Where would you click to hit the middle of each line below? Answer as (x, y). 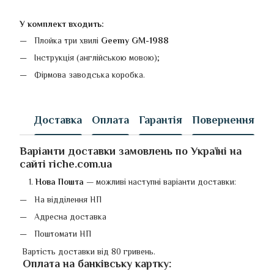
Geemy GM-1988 (135, 40)
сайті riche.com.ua (66, 164)
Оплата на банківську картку (96, 263)
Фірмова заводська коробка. (90, 75)
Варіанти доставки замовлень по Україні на (131, 151)
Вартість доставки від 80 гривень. (87, 251)
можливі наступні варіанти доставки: (165, 182)
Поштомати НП (66, 234)
